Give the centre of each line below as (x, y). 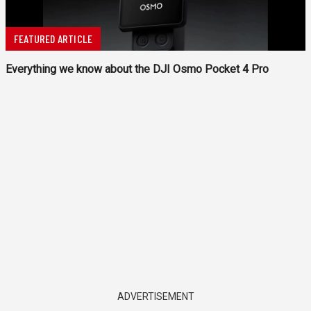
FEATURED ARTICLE (53, 39)
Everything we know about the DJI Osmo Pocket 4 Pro (137, 69)
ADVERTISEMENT (155, 297)
